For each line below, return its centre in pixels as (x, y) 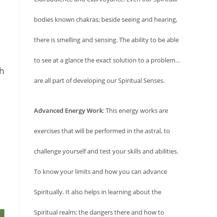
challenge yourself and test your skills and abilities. (106, 151)
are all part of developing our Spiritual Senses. (99, 80)
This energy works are (136, 110)
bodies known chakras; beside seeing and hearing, (106, 19)
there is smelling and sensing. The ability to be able (106, 39)
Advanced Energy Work (68, 110)
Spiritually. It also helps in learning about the (98, 192)
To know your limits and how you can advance (101, 171)
